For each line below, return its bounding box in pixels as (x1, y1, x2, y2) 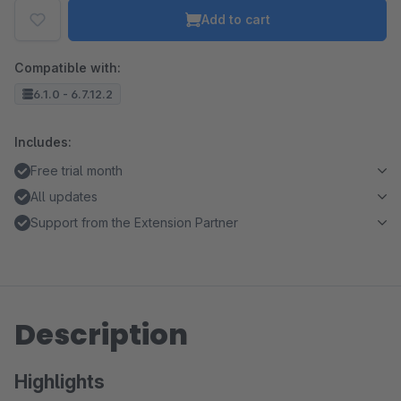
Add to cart (200, 12, 270, 27)
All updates (30, 189, 98, 204)
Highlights (14, 371, 105, 393)
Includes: (14, 134, 72, 149)
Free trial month (30, 163, 123, 178)
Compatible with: (14, 60, 121, 75)
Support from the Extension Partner (30, 215, 238, 230)
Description (14, 314, 188, 354)
